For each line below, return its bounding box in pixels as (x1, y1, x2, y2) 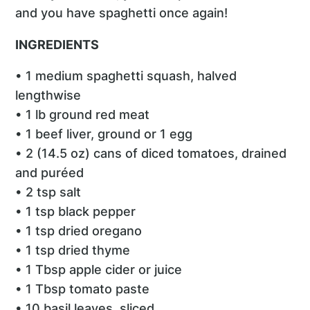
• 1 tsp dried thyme (15, 243, 131, 258)
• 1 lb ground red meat (15, 107, 150, 122)
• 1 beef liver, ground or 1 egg (15, 127, 193, 142)
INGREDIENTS (15, 37, 100, 52)
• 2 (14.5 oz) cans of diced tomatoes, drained (15, 146, 287, 161)
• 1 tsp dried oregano (15, 224, 143, 239)
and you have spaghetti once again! (15, 6, 228, 21)
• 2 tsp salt (15, 185, 82, 200)
